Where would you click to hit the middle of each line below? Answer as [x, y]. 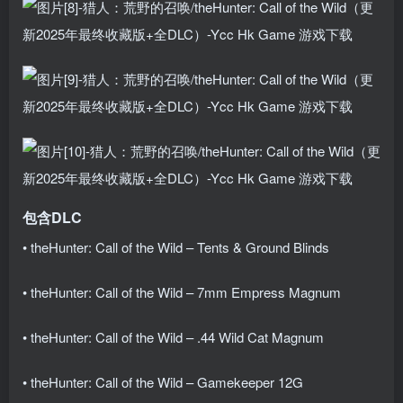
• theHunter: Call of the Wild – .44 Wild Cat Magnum [173, 336]
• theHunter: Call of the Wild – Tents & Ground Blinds [176, 246]
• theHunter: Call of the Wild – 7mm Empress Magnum [182, 291]
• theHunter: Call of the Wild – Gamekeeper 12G [163, 381]
